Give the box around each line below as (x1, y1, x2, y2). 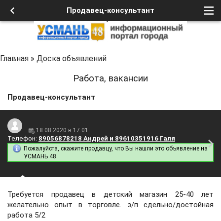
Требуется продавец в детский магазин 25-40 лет (7, 190, 214, 199)
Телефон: (7, 135, 37, 142)
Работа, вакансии (73, 73, 148, 84)
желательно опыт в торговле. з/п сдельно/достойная (7, 200, 214, 209)
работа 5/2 (7, 211, 45, 220)
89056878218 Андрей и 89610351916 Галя (38, 135, 175, 142)
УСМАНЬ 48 (24, 153, 56, 160)
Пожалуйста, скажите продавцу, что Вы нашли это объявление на (24, 145, 208, 152)
